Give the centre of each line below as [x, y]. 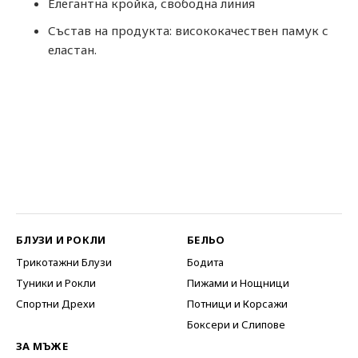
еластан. [72, 49]
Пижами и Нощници [238, 282]
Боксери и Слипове [236, 324]
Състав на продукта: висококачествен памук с [188, 30]
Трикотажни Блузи [64, 262]
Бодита [205, 262]
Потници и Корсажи [237, 303]
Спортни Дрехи [56, 303]
